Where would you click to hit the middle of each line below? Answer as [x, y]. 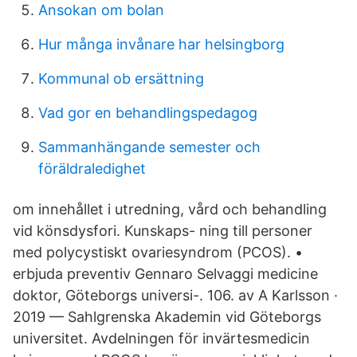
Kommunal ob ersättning [121, 78]
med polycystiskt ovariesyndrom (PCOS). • [158, 252]
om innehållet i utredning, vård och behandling [170, 209]
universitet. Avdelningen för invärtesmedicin [161, 338]
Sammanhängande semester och [149, 147]
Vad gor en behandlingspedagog [148, 113]
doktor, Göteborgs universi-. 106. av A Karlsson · [175, 295]
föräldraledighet [92, 169]
